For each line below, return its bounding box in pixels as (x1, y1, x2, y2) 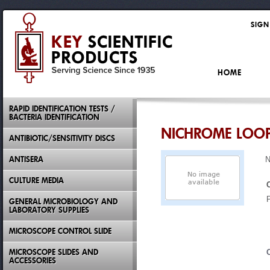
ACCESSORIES (9, 256, 56, 266)
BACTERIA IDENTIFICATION (9, 112, 99, 122)
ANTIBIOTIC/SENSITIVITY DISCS (9, 133, 115, 143)
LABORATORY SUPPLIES (9, 205, 89, 215)
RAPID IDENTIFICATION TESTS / (9, 104, 115, 114)
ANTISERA (9, 154, 43, 165)
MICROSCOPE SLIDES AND (9, 247, 98, 257)
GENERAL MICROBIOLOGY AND (9, 196, 118, 207)
